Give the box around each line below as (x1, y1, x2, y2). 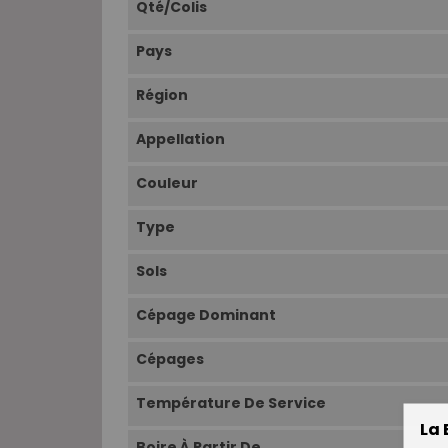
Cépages (136, 349, 204, 370)
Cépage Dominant (136, 305, 276, 326)
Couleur (136, 173, 198, 194)
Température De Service (136, 393, 326, 414)
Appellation (136, 129, 225, 150)
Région (136, 85, 188, 106)
